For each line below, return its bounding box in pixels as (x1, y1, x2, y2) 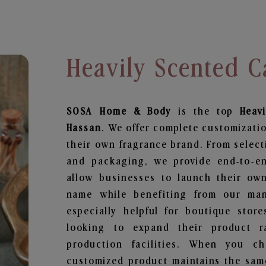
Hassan (66, 123, 102, 134)
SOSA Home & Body (66, 106, 178, 117)
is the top (178, 106, 240, 117)
